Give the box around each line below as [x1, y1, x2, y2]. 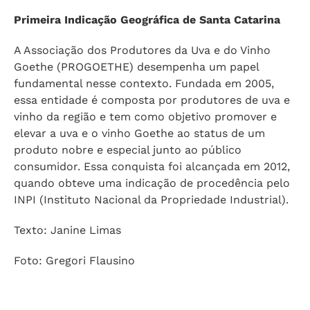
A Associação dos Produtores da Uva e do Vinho [14, 43, 271, 57]
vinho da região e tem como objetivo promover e [14, 109, 277, 123]
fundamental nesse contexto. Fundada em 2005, [14, 76, 274, 90]
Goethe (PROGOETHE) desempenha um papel [14, 60, 259, 73]
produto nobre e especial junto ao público [14, 143, 241, 156]
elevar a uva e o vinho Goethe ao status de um [14, 126, 265, 140]
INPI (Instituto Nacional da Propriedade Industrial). [14, 192, 289, 206]
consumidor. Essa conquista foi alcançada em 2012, [14, 159, 290, 173]
